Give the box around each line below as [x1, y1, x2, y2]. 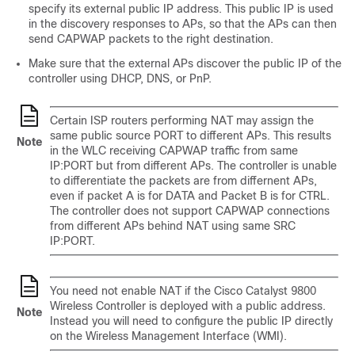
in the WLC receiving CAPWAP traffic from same [50, 144, 298, 157]
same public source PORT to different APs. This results [50, 129, 331, 142]
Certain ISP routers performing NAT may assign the [50, 114, 314, 127]
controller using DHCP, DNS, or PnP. [29, 72, 212, 85]
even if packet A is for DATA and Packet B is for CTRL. [50, 189, 330, 202]
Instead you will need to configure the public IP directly [50, 315, 333, 327]
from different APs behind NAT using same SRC [50, 219, 296, 232]
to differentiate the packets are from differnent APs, [50, 174, 317, 187]
